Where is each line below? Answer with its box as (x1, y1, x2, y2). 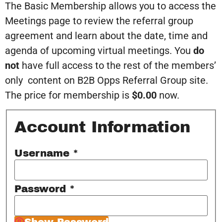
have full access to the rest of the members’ (19, 59, 216, 72)
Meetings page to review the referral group (5, 15, 193, 27)
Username (14, 148, 69, 159)
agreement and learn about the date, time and (5, 30, 208, 42)
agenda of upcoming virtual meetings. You (5, 45, 193, 57)
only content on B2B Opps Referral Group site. (5, 74, 208, 87)
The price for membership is (5, 89, 132, 102)
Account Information (14, 118, 190, 136)
